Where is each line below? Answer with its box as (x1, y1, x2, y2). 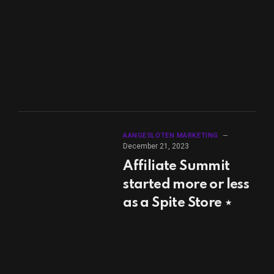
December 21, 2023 (123, 142, 190, 151)
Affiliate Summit (123, 160, 230, 174)
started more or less (123, 178, 250, 192)
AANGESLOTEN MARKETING (123, 131, 218, 140)
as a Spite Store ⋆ (123, 196, 232, 210)
